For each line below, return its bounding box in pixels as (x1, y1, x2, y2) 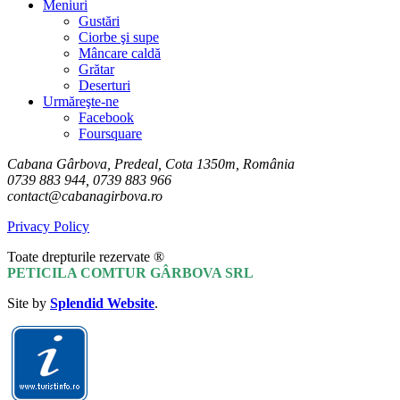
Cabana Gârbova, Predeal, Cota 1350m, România (7, 156, 295, 172)
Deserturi (79, 78, 130, 94)
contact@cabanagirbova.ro (7, 188, 162, 204)
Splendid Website (50, 296, 154, 312)
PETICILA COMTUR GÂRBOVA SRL (7, 265, 254, 281)
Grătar (79, 62, 114, 78)
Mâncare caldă (79, 46, 161, 62)
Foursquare (79, 126, 142, 142)
